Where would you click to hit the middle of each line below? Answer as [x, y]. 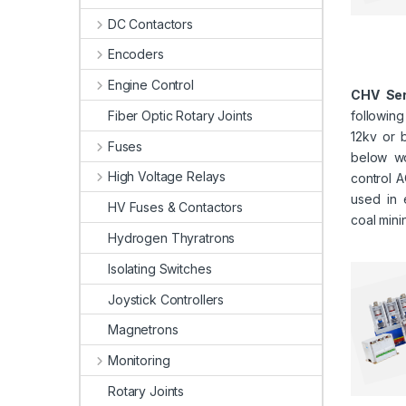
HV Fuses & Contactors [176, 208]
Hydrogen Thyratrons [172, 237]
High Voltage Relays [167, 177]
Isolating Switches [160, 268]
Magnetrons [143, 330]
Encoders [135, 54]
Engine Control [150, 85]
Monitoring [139, 361]
